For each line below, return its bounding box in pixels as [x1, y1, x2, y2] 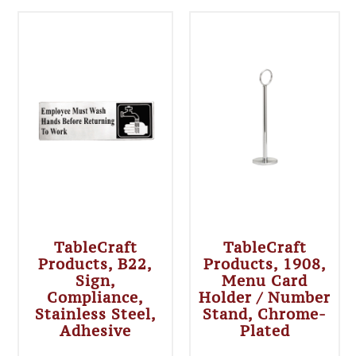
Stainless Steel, [34, 304, 157, 323]
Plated [239, 320, 290, 340]
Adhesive [60, 320, 132, 340]
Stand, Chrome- [203, 304, 327, 323]
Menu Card [222, 270, 308, 290]
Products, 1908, [203, 253, 327, 273]
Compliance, [47, 287, 145, 307]
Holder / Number [199, 287, 331, 307]
